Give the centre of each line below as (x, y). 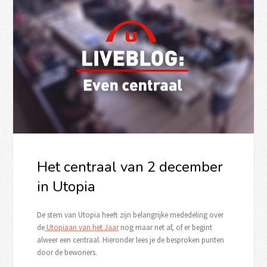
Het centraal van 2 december (130, 167)
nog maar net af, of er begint (166, 227)
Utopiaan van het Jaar (82, 227)
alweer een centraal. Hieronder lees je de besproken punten (131, 240)
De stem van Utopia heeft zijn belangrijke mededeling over (131, 215)
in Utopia (66, 186)
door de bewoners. (67, 252)
